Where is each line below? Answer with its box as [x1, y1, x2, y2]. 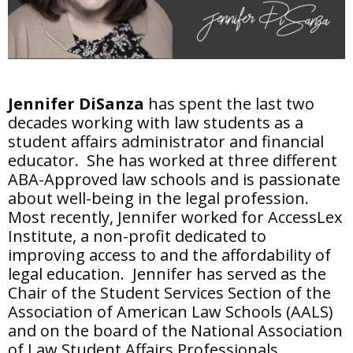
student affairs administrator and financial [8, 130, 324, 152]
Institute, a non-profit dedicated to [8, 225, 266, 247]
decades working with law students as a [8, 111, 303, 133]
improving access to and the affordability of [8, 243, 331, 266]
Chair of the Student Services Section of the [8, 281, 331, 303]
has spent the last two [144, 92, 314, 114]
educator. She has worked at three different [8, 149, 337, 171]
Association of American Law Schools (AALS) [8, 300, 333, 322]
